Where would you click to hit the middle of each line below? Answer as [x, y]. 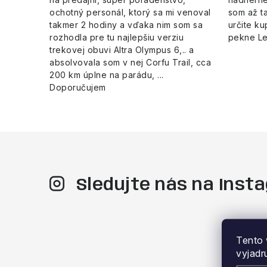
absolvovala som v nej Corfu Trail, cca [130, 63]
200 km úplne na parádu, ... [107, 75]
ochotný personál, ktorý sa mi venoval [130, 13]
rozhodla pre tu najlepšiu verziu [117, 38]
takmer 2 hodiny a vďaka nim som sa [126, 25]
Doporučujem [78, 88]
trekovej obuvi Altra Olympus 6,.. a [122, 50]
